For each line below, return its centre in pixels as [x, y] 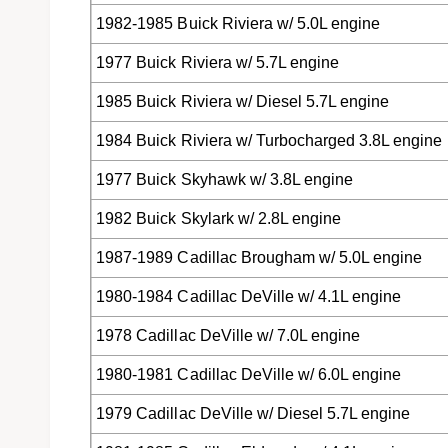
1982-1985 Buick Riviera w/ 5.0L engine [238, 24]
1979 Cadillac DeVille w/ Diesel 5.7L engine [253, 414]
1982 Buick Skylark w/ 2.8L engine [218, 219]
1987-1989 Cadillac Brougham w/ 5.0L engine [259, 258]
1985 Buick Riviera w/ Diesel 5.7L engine [242, 102]
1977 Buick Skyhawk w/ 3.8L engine [224, 180]
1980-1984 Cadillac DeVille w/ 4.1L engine [248, 297]
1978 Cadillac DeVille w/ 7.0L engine [228, 336]
